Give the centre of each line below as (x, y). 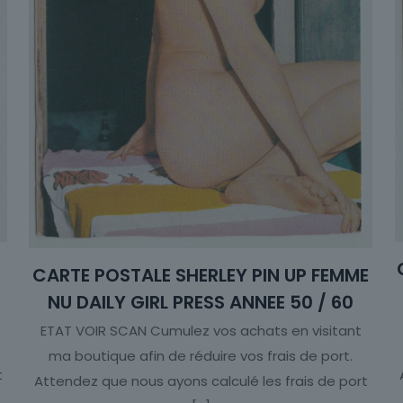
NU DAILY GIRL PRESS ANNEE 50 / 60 (201, 302)
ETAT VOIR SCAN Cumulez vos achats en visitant (201, 330)
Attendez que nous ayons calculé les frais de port (201, 381)
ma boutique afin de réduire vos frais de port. (201, 355)
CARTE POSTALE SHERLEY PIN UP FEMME (201, 275)
